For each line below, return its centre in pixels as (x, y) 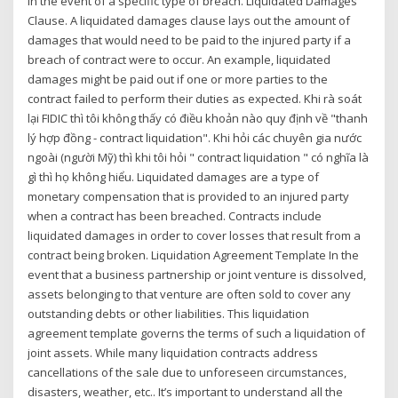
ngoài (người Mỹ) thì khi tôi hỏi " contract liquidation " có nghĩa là (199, 157)
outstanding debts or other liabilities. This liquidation (169, 313)
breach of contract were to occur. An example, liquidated (179, 59)
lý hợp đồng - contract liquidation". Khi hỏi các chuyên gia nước (195, 137)
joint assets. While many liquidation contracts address (173, 352)
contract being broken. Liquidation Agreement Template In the (194, 255)
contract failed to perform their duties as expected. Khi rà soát (195, 98)
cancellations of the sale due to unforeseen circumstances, (187, 372)
